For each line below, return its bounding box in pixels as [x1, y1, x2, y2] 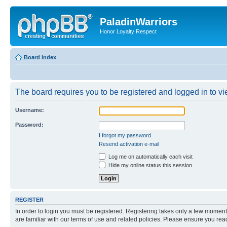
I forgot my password [99, 132, 151, 138]
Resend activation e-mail [99, 140, 159, 147]
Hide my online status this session [107, 162, 192, 168]
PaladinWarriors [100, 16, 177, 27]
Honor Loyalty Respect [100, 28, 157, 34]
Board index [24, 54, 56, 60]
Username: [15, 106, 44, 113]
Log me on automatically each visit [107, 153, 193, 160]
